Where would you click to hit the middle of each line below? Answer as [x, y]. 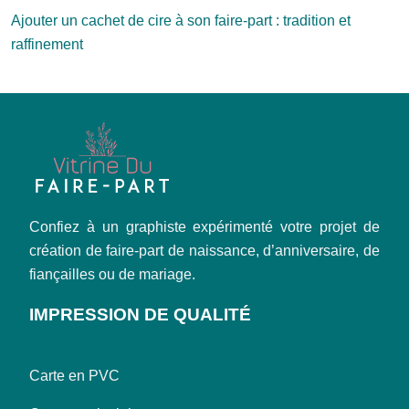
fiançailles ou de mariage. [112, 274]
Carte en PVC [74, 376]
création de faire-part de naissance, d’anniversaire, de [204, 251]
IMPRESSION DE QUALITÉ [140, 315]
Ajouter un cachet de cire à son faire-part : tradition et [181, 21]
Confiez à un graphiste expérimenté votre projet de [204, 227]
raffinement [47, 44]
